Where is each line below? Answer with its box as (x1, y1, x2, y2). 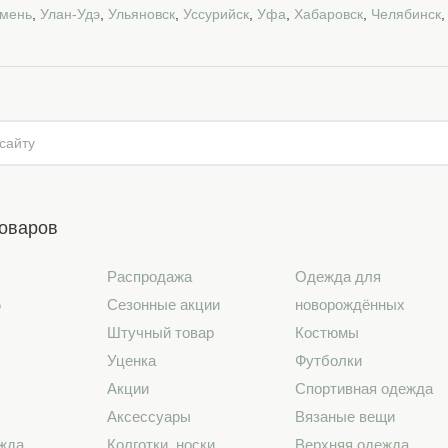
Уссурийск (183, 6, 249, 22)
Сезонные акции (107, 296, 221, 313)
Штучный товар (107, 324, 215, 341)
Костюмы (295, 324, 360, 341)
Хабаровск (294, 6, 363, 22)
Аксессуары (107, 408, 192, 425)
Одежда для (295, 268, 382, 285)
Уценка (107, 352, 157, 369)
